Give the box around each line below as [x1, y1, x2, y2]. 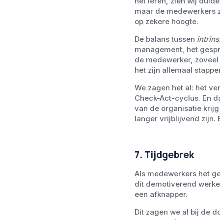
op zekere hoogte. [134, 17, 200, 27]
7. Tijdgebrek [134, 148, 194, 162]
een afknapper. [134, 190, 188, 199]
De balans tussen [134, 34, 197, 44]
